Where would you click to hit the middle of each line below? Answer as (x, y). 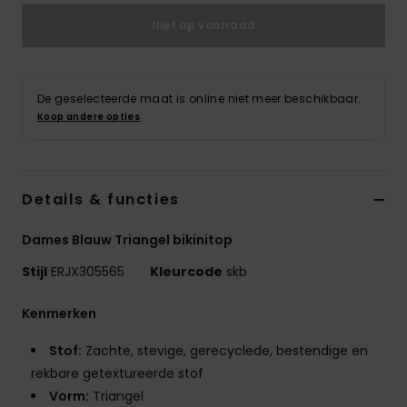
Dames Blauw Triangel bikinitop (127, 240)
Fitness (343, 225)
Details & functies (101, 200)
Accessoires (359, 118)
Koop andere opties (89, 117)
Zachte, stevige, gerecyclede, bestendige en (225, 351)
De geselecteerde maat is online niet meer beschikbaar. (199, 99)
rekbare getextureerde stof (117, 374)
